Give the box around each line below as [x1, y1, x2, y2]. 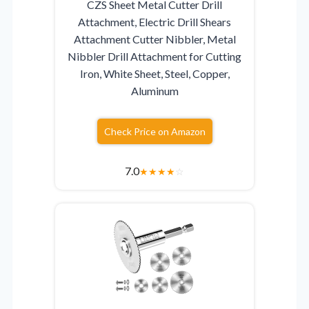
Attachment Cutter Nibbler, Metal [73, 32, 236, 46]
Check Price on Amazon [103, 125, 206, 137]
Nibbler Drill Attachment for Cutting [68, 49, 241, 63]
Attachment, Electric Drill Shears [78, 14, 231, 28]
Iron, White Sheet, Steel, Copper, [79, 66, 230, 80]
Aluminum [130, 83, 179, 97]
